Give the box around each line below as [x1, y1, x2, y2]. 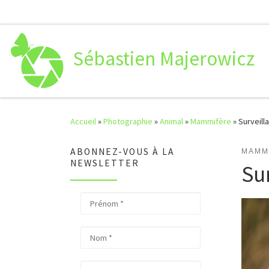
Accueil [70, 116, 96, 127]
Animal [160, 116, 183, 127]
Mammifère [190, 116, 231, 127]
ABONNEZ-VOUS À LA [70, 146, 175, 158]
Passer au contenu [16, 11, 86, 23]
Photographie [103, 116, 153, 127]
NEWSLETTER [70, 157, 139, 169]
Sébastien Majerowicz [73, 46, 255, 71]
